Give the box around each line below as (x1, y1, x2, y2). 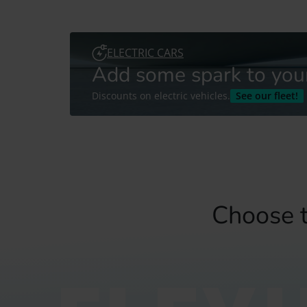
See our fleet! (236, 89, 298, 103)
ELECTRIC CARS (107, 45, 184, 61)
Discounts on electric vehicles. (92, 89, 230, 103)
